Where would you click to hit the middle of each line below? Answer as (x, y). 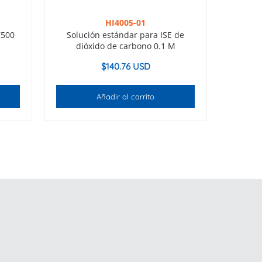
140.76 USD (128, 67)
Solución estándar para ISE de (126, 35)
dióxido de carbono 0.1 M (125, 46)
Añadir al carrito (126, 97)
